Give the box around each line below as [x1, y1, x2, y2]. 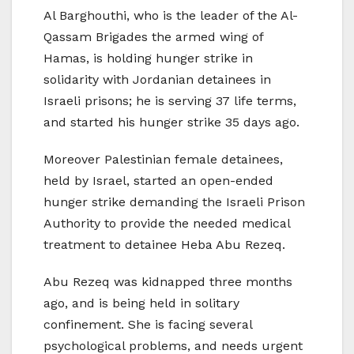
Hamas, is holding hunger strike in [43, 51, 253, 66]
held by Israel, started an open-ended [43, 173, 273, 189]
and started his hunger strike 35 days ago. [43, 115, 299, 130]
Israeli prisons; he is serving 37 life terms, [43, 93, 296, 109]
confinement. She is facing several [43, 317, 252, 333]
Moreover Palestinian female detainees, [43, 152, 283, 168]
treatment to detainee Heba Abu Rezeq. [43, 237, 285, 253]
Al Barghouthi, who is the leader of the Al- [43, 8, 298, 24]
